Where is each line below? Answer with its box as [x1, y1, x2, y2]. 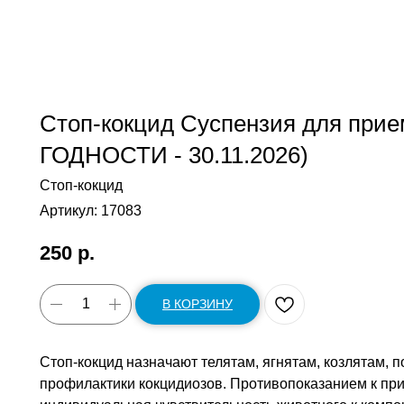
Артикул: [40, 203, 101, 218]
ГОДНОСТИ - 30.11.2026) [40, 142, 308, 169]
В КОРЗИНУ [162, 296, 233, 311]
